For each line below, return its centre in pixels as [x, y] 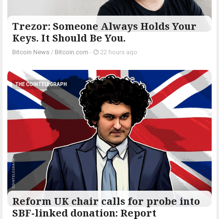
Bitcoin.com [72, 52]
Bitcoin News [31, 52]
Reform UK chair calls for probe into [106, 201]
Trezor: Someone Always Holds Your [104, 26]
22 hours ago [118, 52]
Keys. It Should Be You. [69, 38]
